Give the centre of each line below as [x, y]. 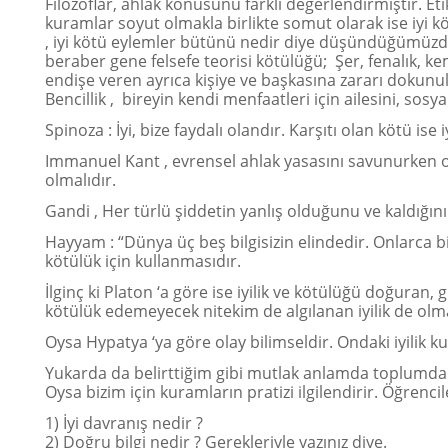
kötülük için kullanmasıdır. [145, 261]
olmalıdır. [82, 180]
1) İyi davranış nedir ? [124, 423]
